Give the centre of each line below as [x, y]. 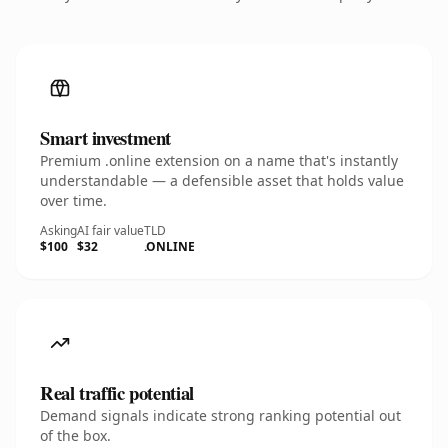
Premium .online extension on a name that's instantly [219, 160]
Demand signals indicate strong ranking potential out [220, 415]
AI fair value [110, 230]
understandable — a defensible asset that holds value [222, 180]
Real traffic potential [117, 392]
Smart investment [106, 137]
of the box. [75, 435]
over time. [73, 200]
